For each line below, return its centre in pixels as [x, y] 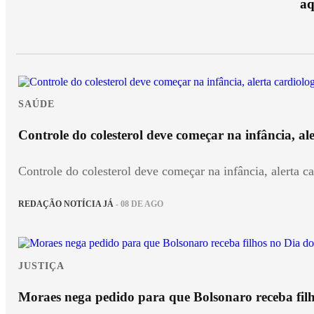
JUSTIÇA [41, 265]
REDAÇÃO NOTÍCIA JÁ [66, 204]
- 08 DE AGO [138, 204]
